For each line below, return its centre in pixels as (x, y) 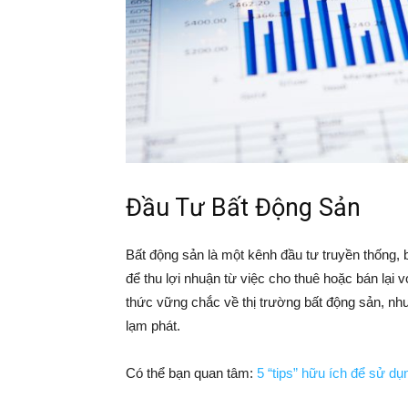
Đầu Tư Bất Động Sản (243, 208)
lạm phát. (153, 326)
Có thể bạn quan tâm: (191, 373)
